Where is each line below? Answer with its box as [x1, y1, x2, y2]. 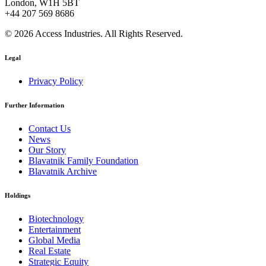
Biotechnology [28, 213, 84, 224]
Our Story [28, 144, 66, 155]
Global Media [28, 235, 80, 245]
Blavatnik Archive [28, 166, 97, 176]
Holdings [5, 191, 30, 199]
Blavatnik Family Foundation [28, 155, 138, 166]
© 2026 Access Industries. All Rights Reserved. [5, 28, 183, 39]
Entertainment [28, 224, 81, 235]
